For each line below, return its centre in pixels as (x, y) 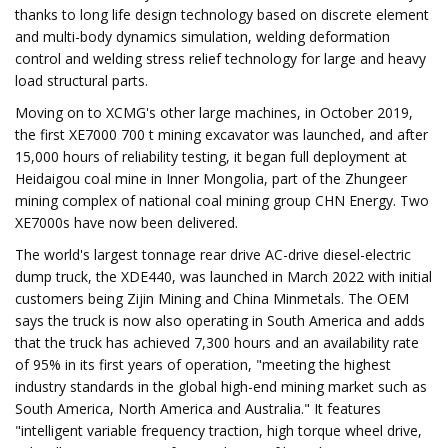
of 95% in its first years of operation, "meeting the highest (203, 364)
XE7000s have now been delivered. (126, 222)
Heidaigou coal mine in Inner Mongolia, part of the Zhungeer (211, 178)
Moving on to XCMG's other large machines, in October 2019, (214, 112)
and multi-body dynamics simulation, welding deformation (202, 36)
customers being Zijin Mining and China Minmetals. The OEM (212, 298)
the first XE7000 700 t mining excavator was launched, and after (221, 134)
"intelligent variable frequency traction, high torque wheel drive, (218, 430)
